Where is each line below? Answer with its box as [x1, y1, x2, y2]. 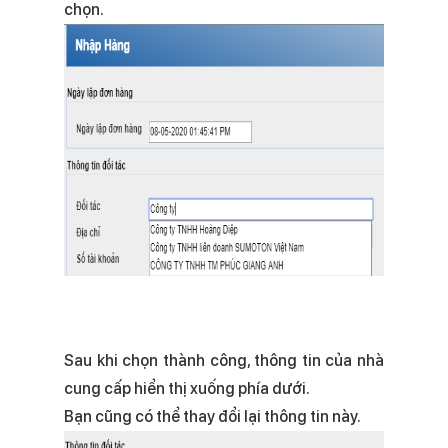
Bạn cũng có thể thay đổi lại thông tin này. [64, 407, 361, 426]
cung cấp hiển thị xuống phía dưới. [64, 379, 310, 398]
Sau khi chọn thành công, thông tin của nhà [64, 351, 384, 370]
